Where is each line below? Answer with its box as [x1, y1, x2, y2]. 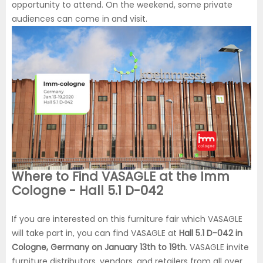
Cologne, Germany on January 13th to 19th [12, 241, 186, 254]
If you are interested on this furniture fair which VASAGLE [12, 213, 242, 225]
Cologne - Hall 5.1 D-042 [12, 182, 163, 200]
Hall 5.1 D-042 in [179, 227, 242, 240]
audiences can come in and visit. [12, 13, 150, 25]
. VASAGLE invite [186, 241, 249, 254]
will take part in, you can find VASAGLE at [12, 227, 179, 240]
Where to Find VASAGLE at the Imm [12, 168, 230, 186]
